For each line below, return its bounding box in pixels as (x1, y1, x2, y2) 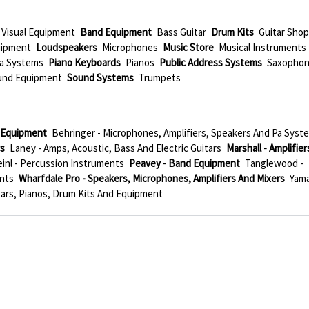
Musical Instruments (219, 41, 307, 54)
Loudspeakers (36, 41, 98, 54)
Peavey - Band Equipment (129, 157, 241, 170)
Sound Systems (67, 71, 134, 84)
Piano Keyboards (48, 56, 121, 69)
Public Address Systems (159, 56, 263, 69)
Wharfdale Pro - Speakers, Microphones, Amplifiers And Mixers (19, 172, 286, 185)
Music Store (163, 41, 215, 54)
